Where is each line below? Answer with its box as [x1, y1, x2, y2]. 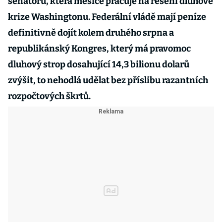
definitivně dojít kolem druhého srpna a [8, 27, 174, 38]
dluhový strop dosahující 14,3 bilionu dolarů [8, 59, 189, 70]
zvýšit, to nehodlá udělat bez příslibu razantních [8, 75, 208, 86]
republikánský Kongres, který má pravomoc [8, 43, 191, 54]
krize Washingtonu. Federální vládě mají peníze [8, 11, 206, 22]
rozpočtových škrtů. [8, 91, 91, 102]
